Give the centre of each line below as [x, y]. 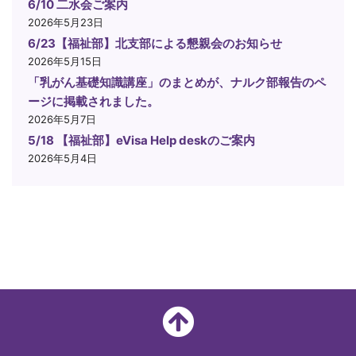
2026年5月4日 [62, 159]
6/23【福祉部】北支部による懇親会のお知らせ [155, 44]
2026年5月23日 [66, 23]
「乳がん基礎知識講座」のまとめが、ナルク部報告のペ [177, 83]
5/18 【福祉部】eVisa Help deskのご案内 [141, 141]
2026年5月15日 [65, 62]
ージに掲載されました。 [93, 102]
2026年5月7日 [62, 120]
